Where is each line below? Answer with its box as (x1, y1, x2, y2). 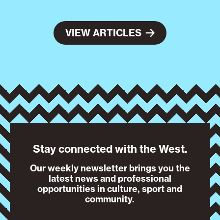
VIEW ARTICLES (65, 27, 141, 39)
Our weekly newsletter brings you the (29, 163, 190, 174)
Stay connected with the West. (32, 142, 187, 156)
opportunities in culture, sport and (37, 183, 183, 195)
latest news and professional (48, 173, 171, 185)
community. (85, 193, 135, 205)
